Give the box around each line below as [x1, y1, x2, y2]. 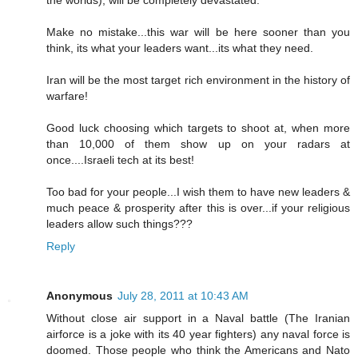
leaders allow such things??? [46, 217, 193, 230]
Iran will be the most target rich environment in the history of [46, 73, 350, 86]
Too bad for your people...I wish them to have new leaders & [46, 185, 350, 198]
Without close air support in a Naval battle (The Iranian [46, 311, 350, 324]
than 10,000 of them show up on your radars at [46, 137, 350, 150]
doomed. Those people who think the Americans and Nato [46, 343, 350, 356]
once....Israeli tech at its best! [46, 153, 194, 166]
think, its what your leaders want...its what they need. [46, 41, 313, 54]
